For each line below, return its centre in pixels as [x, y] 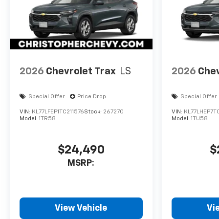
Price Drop [92, 97]
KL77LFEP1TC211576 [58, 112]
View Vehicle [81, 208]
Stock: [94, 112]
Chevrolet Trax [81, 72]
